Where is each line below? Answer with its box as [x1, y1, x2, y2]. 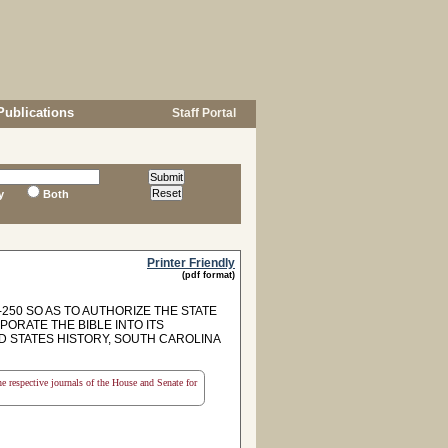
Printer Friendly [147, 256, 235, 270]
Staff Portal [169, 106, 236, 120]
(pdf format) [182, 270, 235, 280]
